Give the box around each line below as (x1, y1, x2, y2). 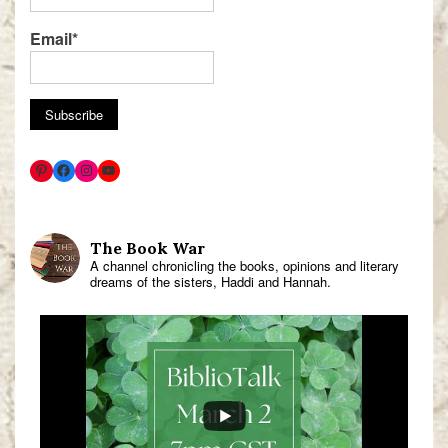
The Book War (90, 238, 205, 259)
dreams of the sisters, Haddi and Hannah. (90, 272, 331, 292)
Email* (30, 27, 78, 51)
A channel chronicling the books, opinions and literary (90, 256, 399, 276)
